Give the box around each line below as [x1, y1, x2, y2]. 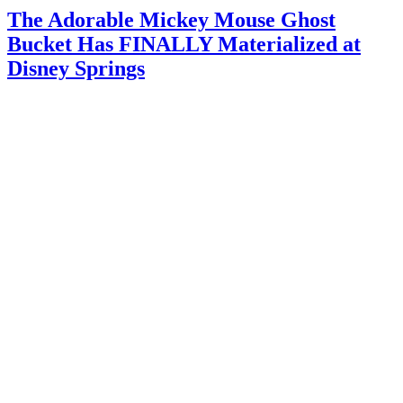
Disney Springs [7, 56, 145, 80]
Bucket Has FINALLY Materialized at [7, 31, 361, 56]
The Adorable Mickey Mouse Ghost [7, 7, 336, 31]
